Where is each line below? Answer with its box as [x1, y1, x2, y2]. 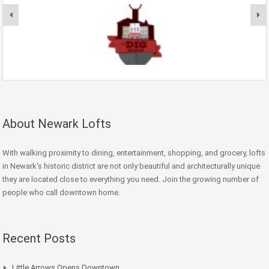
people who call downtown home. [2, 188, 120, 198]
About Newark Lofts [2, 116, 111, 131]
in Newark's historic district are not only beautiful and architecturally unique [2, 162, 260, 171]
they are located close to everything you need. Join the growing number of [2, 175, 259, 184]
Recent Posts [2, 231, 76, 246]
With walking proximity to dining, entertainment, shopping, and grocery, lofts [2, 148, 265, 158]
